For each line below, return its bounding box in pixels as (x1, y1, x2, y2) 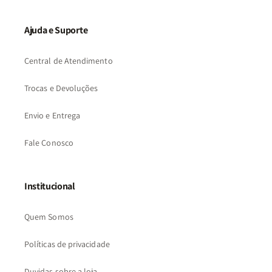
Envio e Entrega (24, 110, 81, 121)
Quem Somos (24, 211, 73, 222)
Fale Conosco (24, 137, 73, 148)
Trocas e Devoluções (24, 83, 98, 93)
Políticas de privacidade (24, 239, 110, 250)
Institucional (24, 180, 75, 192)
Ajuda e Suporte (24, 24, 88, 36)
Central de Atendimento (24, 55, 113, 66)
